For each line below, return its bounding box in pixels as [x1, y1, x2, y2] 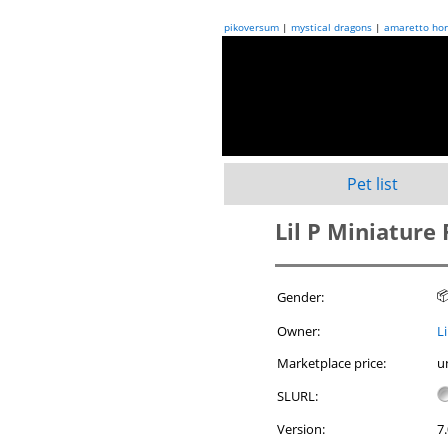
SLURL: [277, 387, 318, 405]
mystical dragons [291, 20, 372, 34]
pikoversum [224, 20, 279, 34]
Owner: [277, 322, 320, 340]
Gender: [277, 288, 324, 306]
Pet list [346, 173, 398, 195]
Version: [277, 420, 325, 438]
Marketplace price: [277, 354, 386, 372]
